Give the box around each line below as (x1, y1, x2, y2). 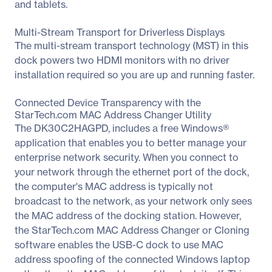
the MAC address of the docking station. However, (15, 209, 241, 222)
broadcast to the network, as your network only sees (15, 194, 252, 207)
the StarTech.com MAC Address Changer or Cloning (15, 223, 250, 236)
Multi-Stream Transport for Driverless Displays (15, 25, 225, 38)
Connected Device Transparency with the (15, 96, 201, 109)
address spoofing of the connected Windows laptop (15, 253, 250, 265)
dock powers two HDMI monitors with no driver (15, 53, 229, 66)
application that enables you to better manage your (15, 136, 246, 149)
